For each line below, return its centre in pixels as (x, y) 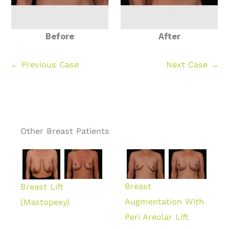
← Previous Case (44, 65)
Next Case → (192, 65)
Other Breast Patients (65, 131)
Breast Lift (42, 187)
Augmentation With (164, 201)
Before (60, 37)
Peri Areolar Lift (157, 217)
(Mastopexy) (45, 202)
